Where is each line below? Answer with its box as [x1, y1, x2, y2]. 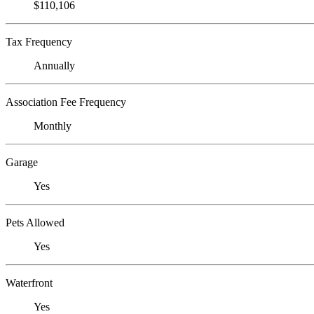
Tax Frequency [6, 35, 72, 48]
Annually [34, 59, 75, 71]
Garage [6, 156, 38, 168]
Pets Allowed [6, 216, 64, 228]
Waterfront [6, 276, 53, 289]
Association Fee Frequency [6, 95, 126, 108]
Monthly [34, 119, 71, 132]
